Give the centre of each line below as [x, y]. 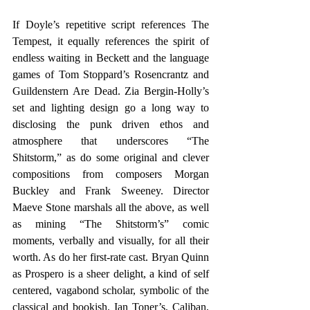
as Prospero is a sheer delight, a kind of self [111, 274]
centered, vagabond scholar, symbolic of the [111, 291]
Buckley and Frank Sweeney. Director [111, 191]
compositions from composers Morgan [111, 174]
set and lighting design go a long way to [111, 108]
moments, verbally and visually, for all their [111, 241]
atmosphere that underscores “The [111, 141]
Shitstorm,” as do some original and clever [111, 158]
